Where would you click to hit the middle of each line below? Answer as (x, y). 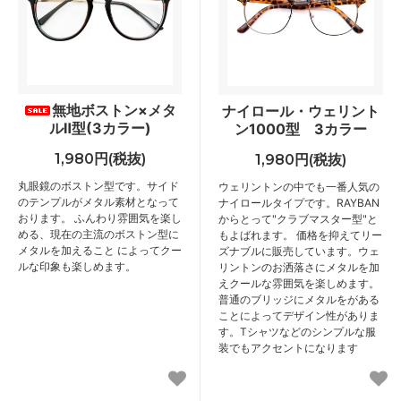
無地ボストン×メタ (114, 110)
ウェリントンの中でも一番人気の (299, 186)
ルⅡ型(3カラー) (100, 128)
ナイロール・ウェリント (301, 111)
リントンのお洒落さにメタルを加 (299, 267)
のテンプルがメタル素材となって (98, 201)
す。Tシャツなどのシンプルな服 (297, 331)
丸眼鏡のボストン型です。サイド (98, 185)
